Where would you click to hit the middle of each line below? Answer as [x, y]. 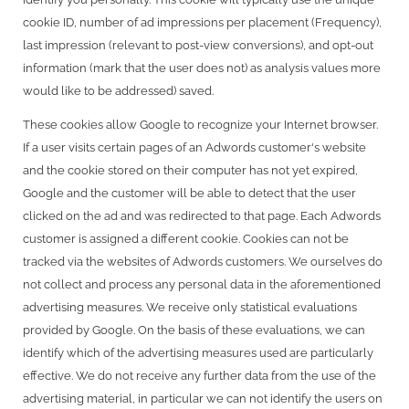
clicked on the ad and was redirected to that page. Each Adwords [202, 216]
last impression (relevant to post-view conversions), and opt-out [198, 45]
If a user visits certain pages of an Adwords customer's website [194, 148]
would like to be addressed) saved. [118, 90]
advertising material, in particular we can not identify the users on [203, 399]
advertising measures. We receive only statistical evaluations [190, 308]
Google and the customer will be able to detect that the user [189, 194]
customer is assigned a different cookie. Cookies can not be [186, 239]
